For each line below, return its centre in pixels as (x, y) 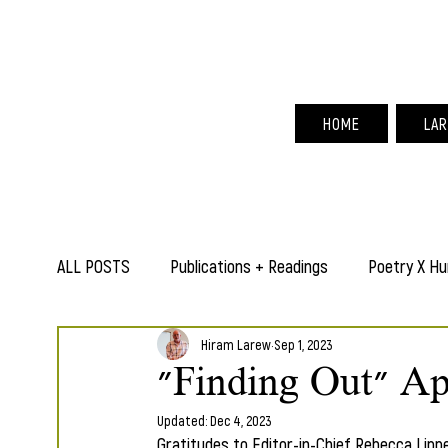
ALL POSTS (93, 266)
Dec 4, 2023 (241, 420)
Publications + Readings (249, 266)
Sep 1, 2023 (303, 344)
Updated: (183, 420)
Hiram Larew (236, 344)
